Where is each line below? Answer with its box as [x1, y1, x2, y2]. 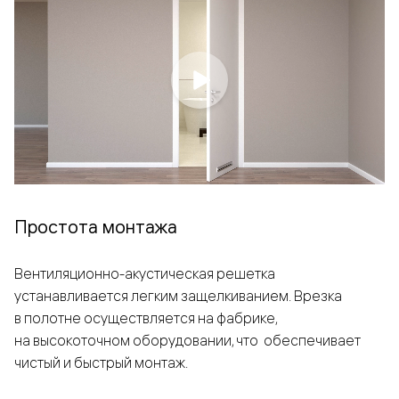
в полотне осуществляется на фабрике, [14, 309, 278, 328]
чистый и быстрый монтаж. [14, 354, 188, 372]
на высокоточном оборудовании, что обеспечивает [14, 331, 361, 350]
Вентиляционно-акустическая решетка [14, 265, 275, 283]
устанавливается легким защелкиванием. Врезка [14, 287, 342, 305]
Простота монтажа [14, 216, 177, 239]
